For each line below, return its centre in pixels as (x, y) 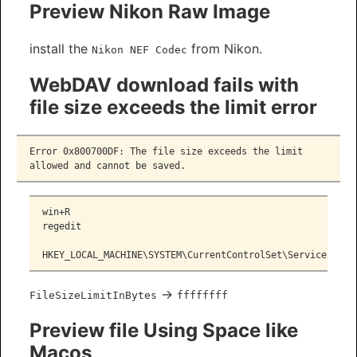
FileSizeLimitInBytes (93, 296)
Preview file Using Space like (164, 331)
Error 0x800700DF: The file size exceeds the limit (166, 152)
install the (61, 49)
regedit (62, 227)
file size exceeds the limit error (173, 108)
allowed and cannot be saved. (108, 166)
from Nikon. (225, 49)
